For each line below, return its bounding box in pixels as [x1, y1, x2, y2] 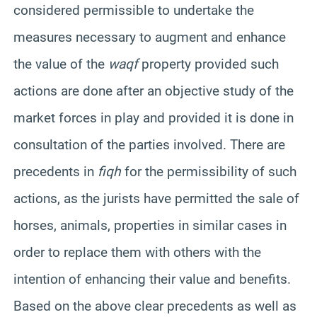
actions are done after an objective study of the [13, 82, 294, 99]
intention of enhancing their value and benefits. [13, 270, 291, 287]
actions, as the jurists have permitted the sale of [13, 190, 299, 207]
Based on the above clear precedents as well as [13, 297, 296, 314]
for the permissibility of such [121, 163, 296, 180]
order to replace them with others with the [13, 243, 261, 260]
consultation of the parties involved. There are [13, 136, 285, 153]
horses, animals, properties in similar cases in [13, 217, 287, 234]
